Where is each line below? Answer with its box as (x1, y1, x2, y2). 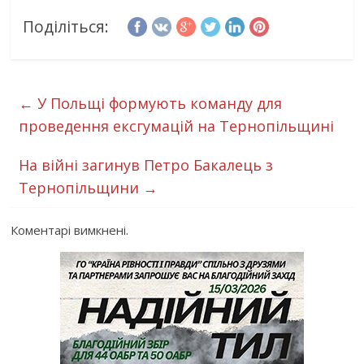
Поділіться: (23, 15, 110, 37)
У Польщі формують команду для (33, 93, 283, 113)
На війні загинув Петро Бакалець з (19, 154, 274, 175)
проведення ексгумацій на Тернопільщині (19, 115, 335, 136)
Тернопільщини (19, 177, 144, 197)
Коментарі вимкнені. (11, 221, 129, 238)
